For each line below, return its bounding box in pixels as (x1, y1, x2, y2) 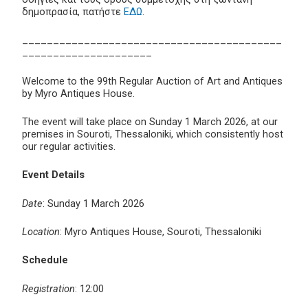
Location (22, 225, 60, 238)
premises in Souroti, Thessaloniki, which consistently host (22, 127, 283, 140)
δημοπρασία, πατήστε (22, 5, 124, 18)
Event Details (22, 168, 85, 181)
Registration (22, 282, 75, 295)
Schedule (22, 254, 68, 267)
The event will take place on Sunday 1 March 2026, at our (22, 115, 278, 128)
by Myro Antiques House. (22, 87, 135, 100)
